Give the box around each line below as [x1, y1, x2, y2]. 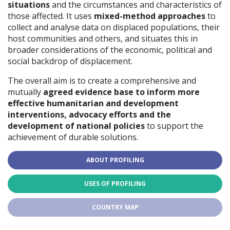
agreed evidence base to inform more [43, 86, 200, 98]
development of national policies [8, 120, 145, 132]
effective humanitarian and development [8, 98, 179, 109]
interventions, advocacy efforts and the [8, 109, 171, 121]
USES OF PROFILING [84, 179, 146, 188]
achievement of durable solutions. [8, 131, 138, 143]
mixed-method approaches [94, 10, 205, 22]
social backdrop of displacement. [8, 55, 132, 67]
